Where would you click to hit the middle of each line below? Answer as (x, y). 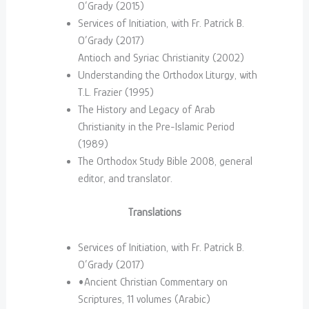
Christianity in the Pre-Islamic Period (156, 127)
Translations (154, 213)
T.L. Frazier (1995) (116, 93)
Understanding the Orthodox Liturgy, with (167, 76)
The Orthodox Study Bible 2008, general (165, 162)
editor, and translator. (125, 179)
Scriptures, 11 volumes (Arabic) (144, 299)
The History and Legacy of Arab (146, 110)
